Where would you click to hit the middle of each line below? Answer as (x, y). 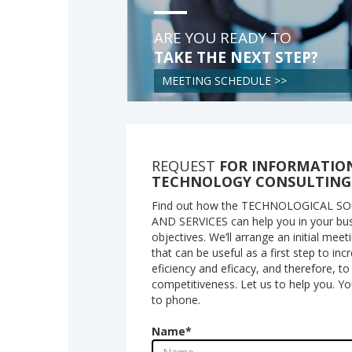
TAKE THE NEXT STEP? (236, 58)
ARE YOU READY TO (222, 38)
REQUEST (186, 166)
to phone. (176, 299)
